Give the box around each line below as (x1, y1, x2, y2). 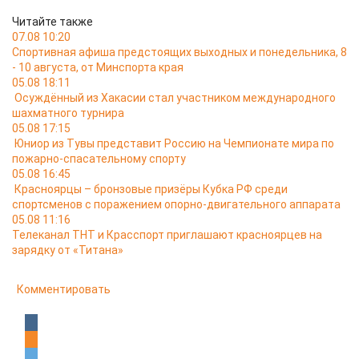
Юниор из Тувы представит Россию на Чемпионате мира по (14, 137, 334, 150)
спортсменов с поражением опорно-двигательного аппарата (12, 198, 341, 211)
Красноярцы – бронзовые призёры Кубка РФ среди (14, 183, 288, 196)
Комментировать (17, 283, 111, 296)
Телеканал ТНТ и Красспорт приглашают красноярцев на (12, 228, 322, 241)
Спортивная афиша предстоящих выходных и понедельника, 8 (12, 46, 347, 58)
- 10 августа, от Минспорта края (12, 61, 184, 74)
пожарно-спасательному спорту (12, 152, 186, 165)
